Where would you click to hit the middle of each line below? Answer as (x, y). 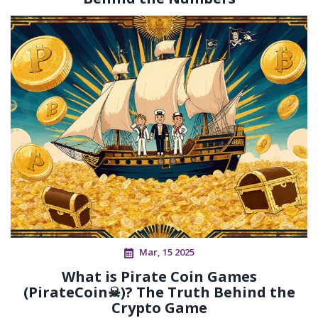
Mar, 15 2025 (166, 252)
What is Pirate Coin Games (159, 277)
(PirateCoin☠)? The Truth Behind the (159, 292)
